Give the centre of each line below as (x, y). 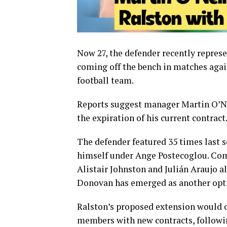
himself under (106, 156)
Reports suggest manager (129, 104)
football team (104, 81)
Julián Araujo (191, 169)
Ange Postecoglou (171, 156)
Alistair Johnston (111, 169)
